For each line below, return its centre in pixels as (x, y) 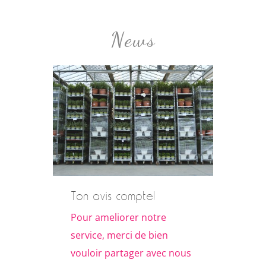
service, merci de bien (119, 235)
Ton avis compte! (113, 197)
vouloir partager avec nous (131, 253)
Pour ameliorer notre (118, 218)
